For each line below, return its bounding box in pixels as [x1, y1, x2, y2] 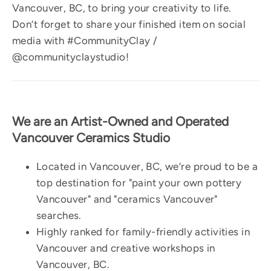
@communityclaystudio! [12, 51, 129, 64]
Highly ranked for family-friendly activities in [36, 225, 250, 238]
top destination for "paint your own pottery [36, 176, 242, 189]
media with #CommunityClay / [12, 34, 158, 47]
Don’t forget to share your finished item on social [12, 18, 246, 31]
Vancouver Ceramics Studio [12, 129, 170, 145]
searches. [36, 209, 82, 221]
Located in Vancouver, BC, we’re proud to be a [36, 160, 258, 172]
